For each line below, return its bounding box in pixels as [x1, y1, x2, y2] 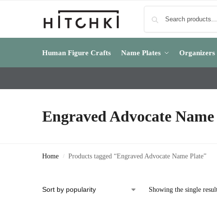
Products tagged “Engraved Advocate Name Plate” [68, 153, 207, 160]
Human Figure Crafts [42, 49, 111, 57]
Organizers [179, 49, 215, 57]
